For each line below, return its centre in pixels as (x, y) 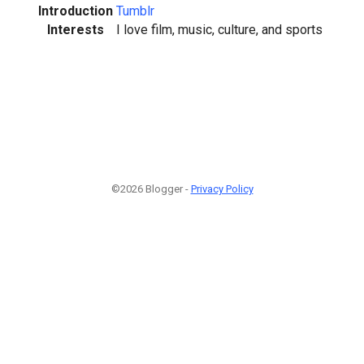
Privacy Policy (222, 189)
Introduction (76, 11)
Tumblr (135, 11)
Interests (76, 29)
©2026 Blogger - (151, 189)
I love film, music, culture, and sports (219, 29)
